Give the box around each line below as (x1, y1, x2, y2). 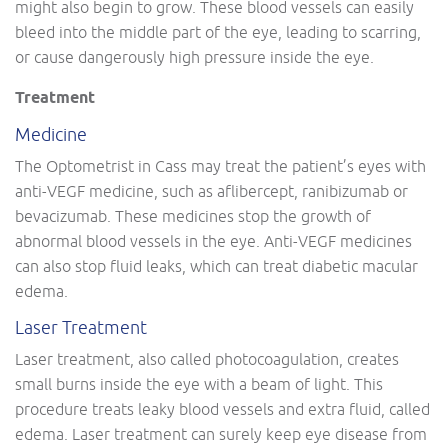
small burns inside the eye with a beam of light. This (15, 374, 383, 393)
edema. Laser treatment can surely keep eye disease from (15, 424, 427, 443)
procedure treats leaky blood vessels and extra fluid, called (15, 399, 430, 418)
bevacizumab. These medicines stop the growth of (15, 206, 371, 225)
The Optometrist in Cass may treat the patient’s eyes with (15, 156, 426, 175)
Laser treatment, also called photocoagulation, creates (15, 349, 399, 368)
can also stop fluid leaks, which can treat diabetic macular (15, 256, 418, 275)
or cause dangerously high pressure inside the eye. (15, 47, 374, 66)
